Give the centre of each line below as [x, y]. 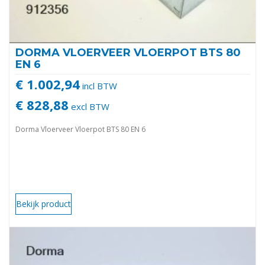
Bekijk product [43, 204]
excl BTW [89, 107]
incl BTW [98, 86]
